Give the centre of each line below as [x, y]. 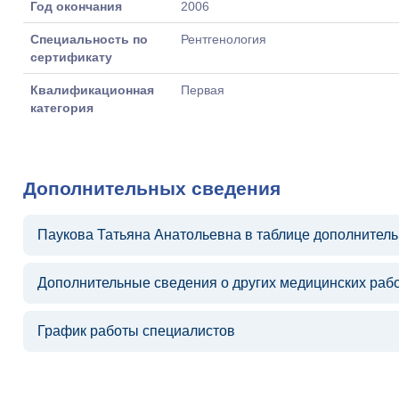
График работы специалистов [136, 331]
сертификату [71, 57]
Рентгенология [224, 39]
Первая [203, 90]
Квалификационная [92, 90]
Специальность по [89, 39]
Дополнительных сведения [152, 188]
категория [62, 108]
